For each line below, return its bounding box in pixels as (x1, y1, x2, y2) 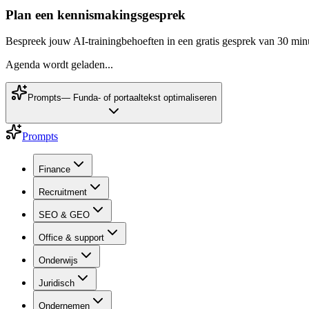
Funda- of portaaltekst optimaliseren (73, 92, 217, 103)
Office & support (39, 232, 104, 243)
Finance (39, 164, 70, 175)
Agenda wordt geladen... (6, 59, 113, 71)
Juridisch (39, 278, 74, 289)
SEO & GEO (39, 210, 90, 221)
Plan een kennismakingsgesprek (6, 7, 186, 22)
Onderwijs (39, 255, 78, 266)
